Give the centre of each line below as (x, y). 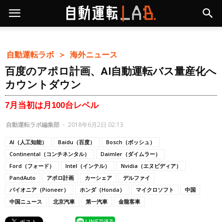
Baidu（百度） (77, 142)
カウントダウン (43, 85)
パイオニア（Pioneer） (39, 189)
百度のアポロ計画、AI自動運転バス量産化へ (111, 72)
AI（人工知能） (28, 142)
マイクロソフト (155, 189)
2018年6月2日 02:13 (96, 124)
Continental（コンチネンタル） (50, 154)
